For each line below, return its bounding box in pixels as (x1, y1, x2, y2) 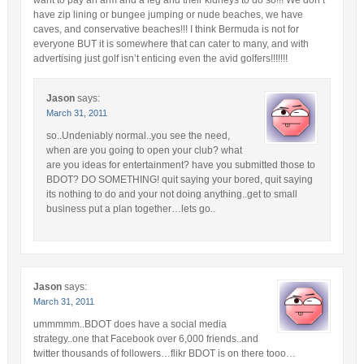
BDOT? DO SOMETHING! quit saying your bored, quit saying (45, 174, 313, 186)
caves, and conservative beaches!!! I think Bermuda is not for (32, 24, 299, 36)
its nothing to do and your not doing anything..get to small (45, 188, 297, 201)
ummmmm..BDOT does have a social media (32, 318, 227, 331)
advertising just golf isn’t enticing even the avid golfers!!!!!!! (32, 53, 288, 65)
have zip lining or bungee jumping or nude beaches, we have (32, 9, 303, 21)
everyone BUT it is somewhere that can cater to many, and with (32, 38, 309, 50)
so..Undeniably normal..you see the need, (45, 130, 230, 142)
